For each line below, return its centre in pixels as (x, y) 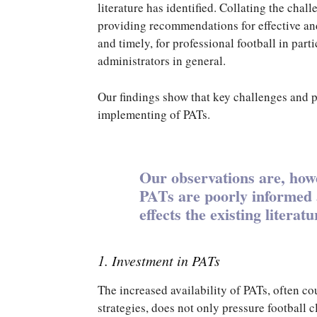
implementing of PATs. (154, 114)
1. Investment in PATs (159, 260)
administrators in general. (162, 60)
